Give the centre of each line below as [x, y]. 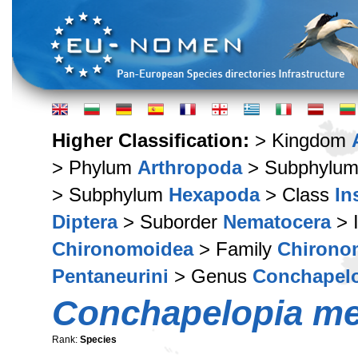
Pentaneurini [110, 276]
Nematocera [277, 222]
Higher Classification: [153, 140]
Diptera [85, 222]
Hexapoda [214, 195]
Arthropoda [190, 167]
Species [98, 340]
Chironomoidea [123, 249]
